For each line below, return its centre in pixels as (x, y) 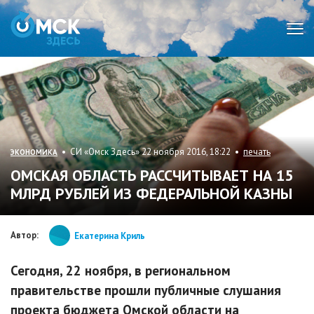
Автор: (25, 235)
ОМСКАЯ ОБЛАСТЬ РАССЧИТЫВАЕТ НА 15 (152, 176)
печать (257, 152)
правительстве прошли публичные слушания (146, 291)
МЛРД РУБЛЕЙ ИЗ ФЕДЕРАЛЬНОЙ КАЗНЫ (151, 194)
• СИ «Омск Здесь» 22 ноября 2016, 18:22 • (150, 152)
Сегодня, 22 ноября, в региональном (121, 271)
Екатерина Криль (110, 235)
